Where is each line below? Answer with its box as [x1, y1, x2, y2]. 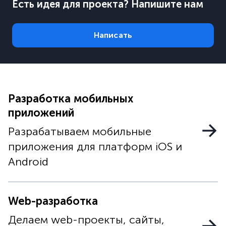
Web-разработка [8, 194, 98, 208]
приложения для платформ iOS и [8, 139, 182, 153]
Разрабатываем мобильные [8, 124, 151, 138]
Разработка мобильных [8, 91, 133, 105]
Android [8, 154, 48, 168]
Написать [93, 30, 133, 40]
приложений [8, 105, 74, 120]
